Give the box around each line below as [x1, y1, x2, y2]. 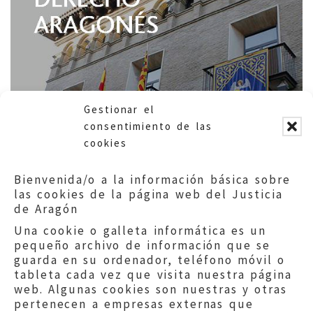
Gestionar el [84, 103, 154, 116]
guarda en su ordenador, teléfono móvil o [14, 252, 286, 268]
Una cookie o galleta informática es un [14, 223, 267, 238]
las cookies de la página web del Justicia [14, 187, 283, 202]
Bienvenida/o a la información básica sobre [14, 172, 291, 187]
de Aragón [14, 201, 78, 217]
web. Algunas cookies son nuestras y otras [14, 282, 288, 297]
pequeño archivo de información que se [14, 238, 270, 253]
